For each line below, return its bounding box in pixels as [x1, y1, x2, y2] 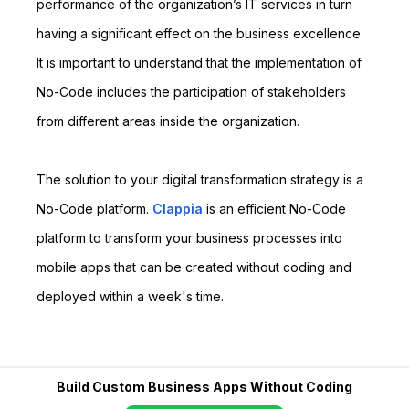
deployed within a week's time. [37, 288, 224, 304]
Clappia [152, 201, 203, 216]
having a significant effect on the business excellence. [37, 26, 363, 41]
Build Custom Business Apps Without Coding [57, 379, 352, 394]
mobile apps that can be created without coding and [37, 259, 351, 275]
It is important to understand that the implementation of [37, 55, 362, 70]
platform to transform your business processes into [37, 230, 342, 246]
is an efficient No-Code [203, 201, 346, 216]
